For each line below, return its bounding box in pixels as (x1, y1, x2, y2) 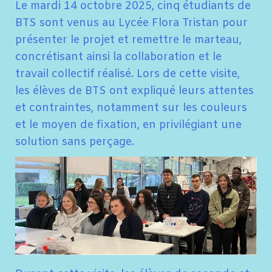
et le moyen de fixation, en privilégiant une (15, 118, 242, 132)
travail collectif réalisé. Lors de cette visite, (15, 67, 240, 81)
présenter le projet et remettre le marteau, (15, 33, 242, 47)
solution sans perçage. (15, 135, 134, 149)
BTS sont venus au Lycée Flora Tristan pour (15, 16, 248, 30)
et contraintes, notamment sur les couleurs (15, 101, 247, 115)
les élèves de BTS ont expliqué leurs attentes (15, 84, 254, 98)
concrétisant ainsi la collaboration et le (15, 50, 222, 64)
